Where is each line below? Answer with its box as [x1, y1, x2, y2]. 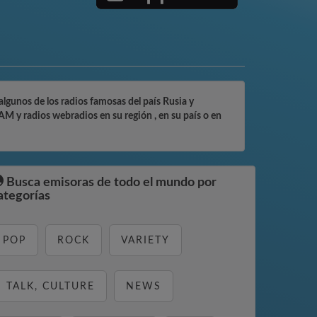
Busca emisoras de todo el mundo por [4, 176, 217, 189]
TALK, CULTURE [6, 282, 95, 292]
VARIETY [121, 236, 170, 246]
